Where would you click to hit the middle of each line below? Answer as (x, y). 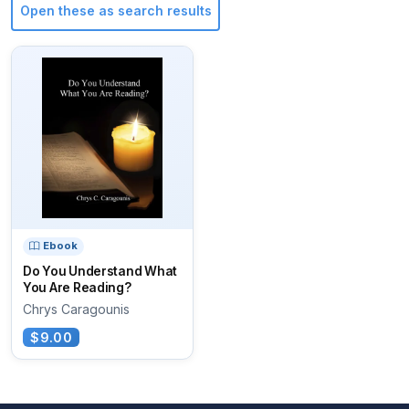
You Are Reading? (77, 287)
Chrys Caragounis (76, 309)
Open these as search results (115, 11)
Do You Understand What (100, 271)
